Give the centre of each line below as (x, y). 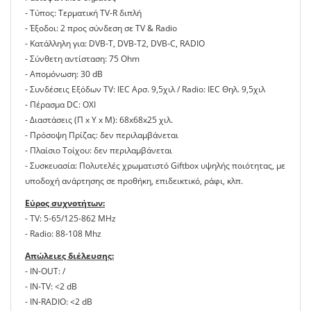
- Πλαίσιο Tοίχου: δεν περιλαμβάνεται (99, 151)
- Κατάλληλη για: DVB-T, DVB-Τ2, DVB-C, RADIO (115, 44)
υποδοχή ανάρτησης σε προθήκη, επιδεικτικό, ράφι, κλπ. (134, 181)
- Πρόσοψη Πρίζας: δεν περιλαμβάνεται (102, 135)
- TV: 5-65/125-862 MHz (70, 219)
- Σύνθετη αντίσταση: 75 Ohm (82, 59)
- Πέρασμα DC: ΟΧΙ (60, 105)
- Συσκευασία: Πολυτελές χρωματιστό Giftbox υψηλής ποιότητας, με (155, 166)
